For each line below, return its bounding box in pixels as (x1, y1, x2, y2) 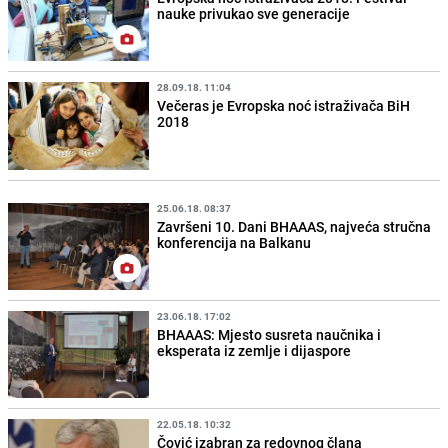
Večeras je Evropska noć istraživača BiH (157, 96, 411, 116)
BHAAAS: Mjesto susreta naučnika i (157, 324, 382, 344)
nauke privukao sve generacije (157, 4, 351, 24)
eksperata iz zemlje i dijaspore (157, 340, 352, 360)
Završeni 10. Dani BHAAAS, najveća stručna (157, 216, 432, 236)
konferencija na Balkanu (157, 232, 312, 252)
